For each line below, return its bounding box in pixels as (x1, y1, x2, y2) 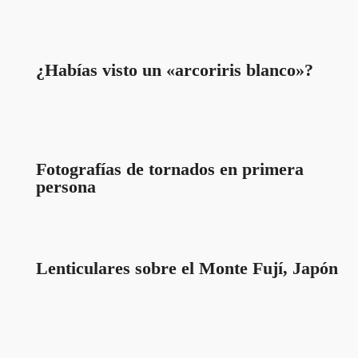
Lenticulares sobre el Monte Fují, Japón (36, 257, 338, 278)
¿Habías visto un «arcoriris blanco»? (36, 59, 313, 80)
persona (36, 176, 96, 197)
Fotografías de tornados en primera (36, 158, 304, 179)
